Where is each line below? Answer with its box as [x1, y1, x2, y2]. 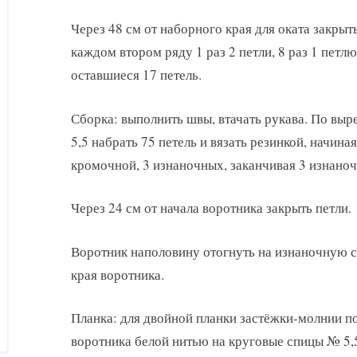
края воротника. [71, 265, 164, 284]
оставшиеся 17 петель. [71, 65, 202, 84]
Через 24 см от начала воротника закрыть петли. [71, 198, 351, 218]
